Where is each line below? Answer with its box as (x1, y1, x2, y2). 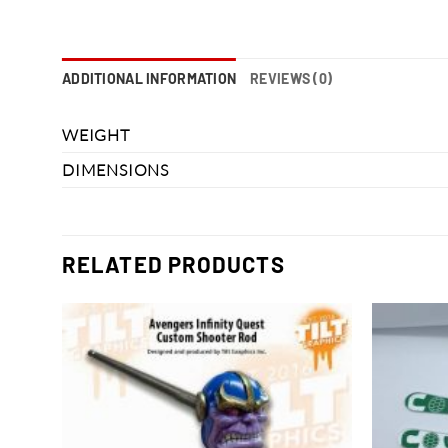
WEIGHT (62, 124, 130, 145)
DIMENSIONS (62, 159, 169, 180)
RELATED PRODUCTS (62, 251, 285, 278)
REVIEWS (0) (250, 70, 333, 88)
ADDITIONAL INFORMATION (62, 70, 237, 88)
